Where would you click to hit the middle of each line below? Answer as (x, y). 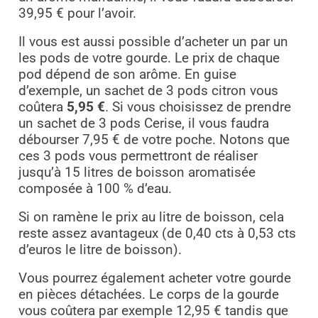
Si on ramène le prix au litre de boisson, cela (151, 218)
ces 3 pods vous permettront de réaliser (138, 157)
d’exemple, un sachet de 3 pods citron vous (148, 91)
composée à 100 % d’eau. (95, 189)
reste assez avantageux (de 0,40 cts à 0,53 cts (157, 234)
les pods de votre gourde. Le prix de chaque (149, 59)
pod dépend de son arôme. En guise (127, 75)
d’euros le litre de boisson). (103, 250)
